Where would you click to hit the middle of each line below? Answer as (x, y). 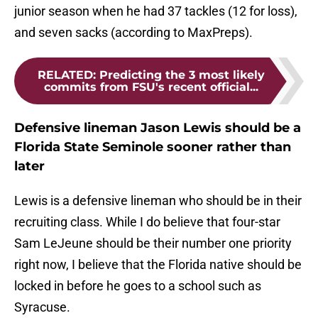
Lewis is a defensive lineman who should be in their (158, 201)
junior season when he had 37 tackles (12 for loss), (156, 11)
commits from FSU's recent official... (151, 87)
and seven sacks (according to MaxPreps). (133, 33)
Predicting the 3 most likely (182, 75)
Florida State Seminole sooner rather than (153, 147)
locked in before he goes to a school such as (138, 286)
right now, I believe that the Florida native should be (158, 265)
